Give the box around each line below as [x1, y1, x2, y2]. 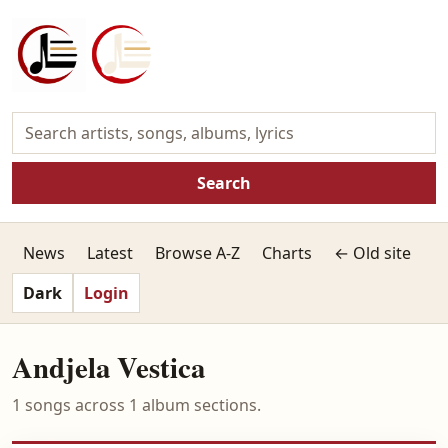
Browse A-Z [155, 242, 240, 264]
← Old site [334, 242, 411, 264]
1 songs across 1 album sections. [12, 394, 261, 416]
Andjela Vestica [12, 346, 205, 388]
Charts [262, 242, 312, 264]
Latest [87, 242, 133, 264]
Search [197, 172, 251, 194]
